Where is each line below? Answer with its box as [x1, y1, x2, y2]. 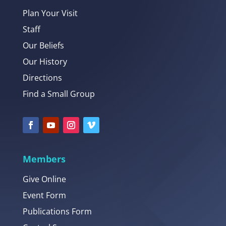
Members [22, 153, 66, 165]
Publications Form [22, 206, 92, 217]
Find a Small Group [22, 88, 95, 100]
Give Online [22, 174, 66, 185]
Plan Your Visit [22, 8, 78, 19]
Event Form [22, 190, 66, 201]
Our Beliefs [22, 40, 64, 51]
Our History [22, 56, 67, 68]
